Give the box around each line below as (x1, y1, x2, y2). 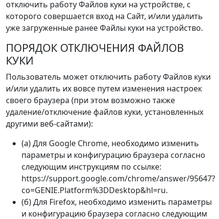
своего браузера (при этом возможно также (6, 95, 175, 106)
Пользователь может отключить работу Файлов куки (6, 71, 211, 83)
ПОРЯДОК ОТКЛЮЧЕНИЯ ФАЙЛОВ (6, 41, 184, 55)
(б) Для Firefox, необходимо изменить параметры (22, 197, 212, 208)
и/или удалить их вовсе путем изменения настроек (6, 83, 202, 94)
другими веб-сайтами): (6, 118, 93, 130)
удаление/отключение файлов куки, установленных (6, 107, 203, 118)
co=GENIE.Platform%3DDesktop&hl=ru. (22, 185, 168, 196)
